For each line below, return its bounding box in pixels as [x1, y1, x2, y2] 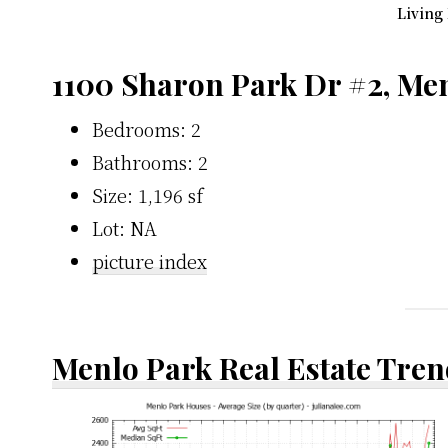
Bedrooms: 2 [92, 115, 201, 142]
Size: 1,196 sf [92, 181, 203, 208]
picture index [92, 247, 207, 274]
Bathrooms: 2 [92, 148, 208, 175]
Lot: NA [92, 214, 157, 241]
